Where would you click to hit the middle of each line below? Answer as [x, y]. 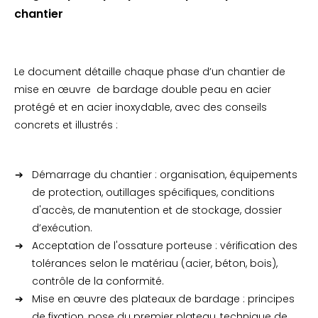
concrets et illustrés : [66, 125]
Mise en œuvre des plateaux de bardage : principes [163, 299]
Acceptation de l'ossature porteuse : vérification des [165, 246]
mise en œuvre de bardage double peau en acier [143, 89]
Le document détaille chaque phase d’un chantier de [150, 72]
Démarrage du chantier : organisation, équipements [165, 175]
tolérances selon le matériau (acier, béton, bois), [155, 263]
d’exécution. [62, 228]
